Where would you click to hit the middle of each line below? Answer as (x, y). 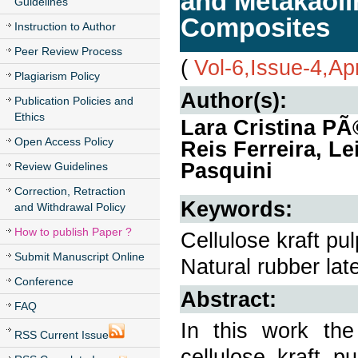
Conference (44, 281)
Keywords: (237, 209)
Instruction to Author (65, 26)
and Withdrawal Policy (70, 207)
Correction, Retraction (70, 191)
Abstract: (229, 299)
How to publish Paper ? (73, 232)
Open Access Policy (64, 141)
